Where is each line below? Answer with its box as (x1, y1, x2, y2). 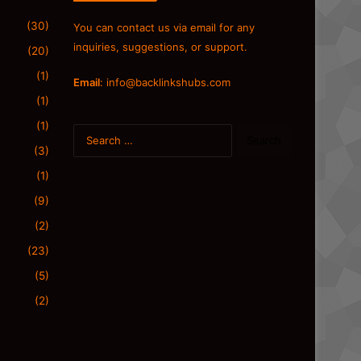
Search (231, 125, 267, 138)
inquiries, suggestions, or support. (73, 40, 247, 53)
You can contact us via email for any (73, 21, 255, 34)
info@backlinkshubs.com (106, 76, 230, 89)
